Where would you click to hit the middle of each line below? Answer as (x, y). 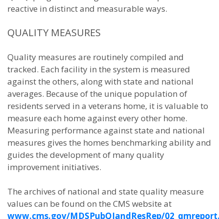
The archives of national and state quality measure (106, 191)
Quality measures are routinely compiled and (96, 57)
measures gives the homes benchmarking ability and (109, 142)
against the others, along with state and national (100, 81)
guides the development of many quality (86, 155)
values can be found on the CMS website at (89, 204)
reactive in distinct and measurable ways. (87, 9)
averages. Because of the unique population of (97, 94)
